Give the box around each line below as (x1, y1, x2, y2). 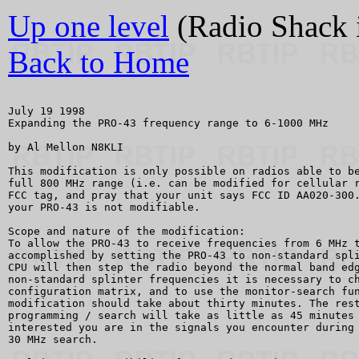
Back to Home (8, 45, 189, 79)
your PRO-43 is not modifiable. (8, 201, 200, 213)
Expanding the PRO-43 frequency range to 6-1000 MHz (8, 117, 329, 129)
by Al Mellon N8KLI (8, 141, 123, 153)
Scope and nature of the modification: (8, 225, 252, 237)
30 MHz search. (8, 333, 98, 345)
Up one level (8, 9, 169, 43)
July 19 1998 (8, 105, 85, 117)
